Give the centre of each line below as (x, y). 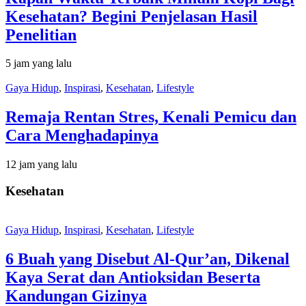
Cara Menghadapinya (82, 136)
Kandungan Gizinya (76, 295)
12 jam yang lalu (41, 165)
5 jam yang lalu (39, 64)
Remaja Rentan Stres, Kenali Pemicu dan (151, 117)
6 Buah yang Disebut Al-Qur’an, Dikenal (148, 259)
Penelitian (41, 34)
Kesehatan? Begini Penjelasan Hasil (131, 16)
